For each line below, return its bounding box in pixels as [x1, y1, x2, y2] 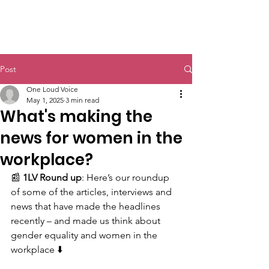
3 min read [65, 95, 99, 104]
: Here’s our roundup [82, 172, 172, 183]
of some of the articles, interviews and [11, 186, 174, 198]
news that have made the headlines [11, 201, 163, 212]
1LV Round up [23, 172, 82, 183]
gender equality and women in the [11, 229, 160, 241]
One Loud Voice [26, 85, 78, 94]
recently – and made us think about [11, 215, 163, 226]
